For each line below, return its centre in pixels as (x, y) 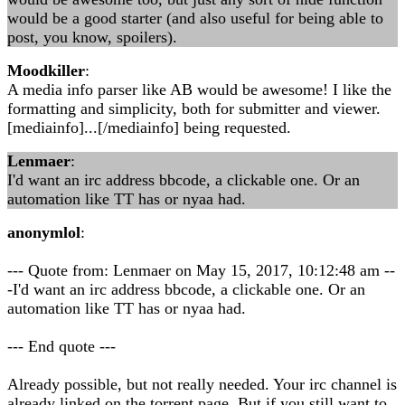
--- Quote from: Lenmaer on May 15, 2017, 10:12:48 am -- (201, 270)
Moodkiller (46, 71)
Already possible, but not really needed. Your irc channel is (202, 384)
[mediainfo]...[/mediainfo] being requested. (149, 127)
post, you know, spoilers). (92, 37)
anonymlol (44, 232)
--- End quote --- (61, 346)
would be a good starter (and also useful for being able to (195, 18)
